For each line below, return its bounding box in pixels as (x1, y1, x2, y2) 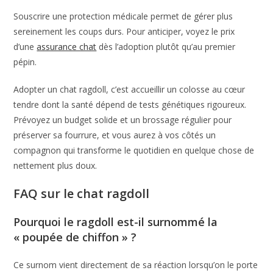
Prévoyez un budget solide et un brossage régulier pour (13, 113, 232, 126)
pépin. (13, 55, 37, 68)
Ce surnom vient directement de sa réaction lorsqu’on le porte (13, 258, 258, 271)
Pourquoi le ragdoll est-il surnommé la (13, 214, 218, 229)
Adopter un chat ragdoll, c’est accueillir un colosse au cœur (13, 83, 246, 95)
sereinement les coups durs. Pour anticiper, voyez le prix (13, 25, 235, 37)
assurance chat (37, 40, 97, 52)
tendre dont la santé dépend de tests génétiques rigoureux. (13, 98, 247, 110)
